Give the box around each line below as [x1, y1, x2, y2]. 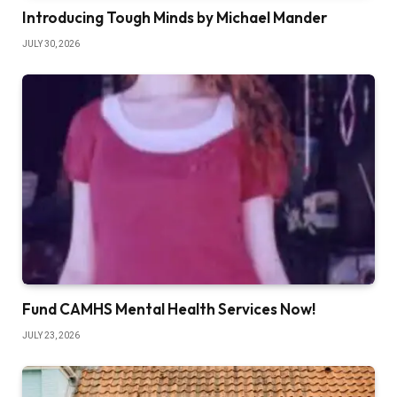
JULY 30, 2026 [22, 38, 80, 49]
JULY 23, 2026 [22, 330, 80, 340]
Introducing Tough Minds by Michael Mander [22, 7, 327, 27]
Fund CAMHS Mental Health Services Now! [22, 299, 315, 318]
